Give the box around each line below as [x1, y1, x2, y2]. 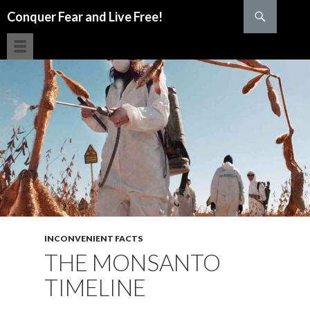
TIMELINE [44, 273, 146, 301]
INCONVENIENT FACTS [44, 233, 143, 244]
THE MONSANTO [44, 248, 221, 276]
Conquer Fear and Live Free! [7, 9, 163, 24]
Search [3, 1, 35, 15]
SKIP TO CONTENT [7, 23, 96, 35]
